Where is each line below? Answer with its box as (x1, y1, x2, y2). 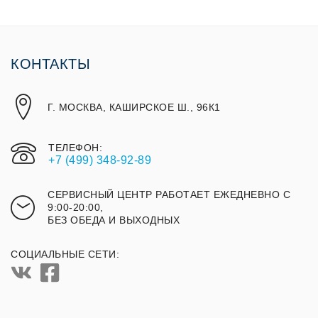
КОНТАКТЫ (11, 56, 90, 72)
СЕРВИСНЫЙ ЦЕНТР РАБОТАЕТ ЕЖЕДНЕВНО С (48, 189, 290, 201)
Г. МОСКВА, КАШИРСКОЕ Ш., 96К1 (48, 102, 221, 114)
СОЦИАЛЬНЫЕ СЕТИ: (11, 248, 119, 261)
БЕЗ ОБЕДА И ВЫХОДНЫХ (48, 214, 180, 226)
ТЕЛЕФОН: (48, 142, 102, 154)
